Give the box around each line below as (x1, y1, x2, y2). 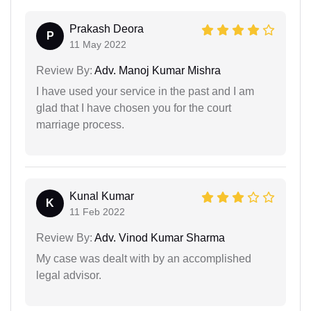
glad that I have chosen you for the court (36, 101, 231, 114)
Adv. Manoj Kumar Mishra (92, 64, 221, 76)
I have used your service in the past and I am (36, 85, 254, 97)
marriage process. (36, 118, 124, 131)
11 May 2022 (69, 38, 126, 50)
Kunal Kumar (69, 190, 134, 202)
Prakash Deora (69, 22, 144, 35)
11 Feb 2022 (69, 205, 125, 217)
